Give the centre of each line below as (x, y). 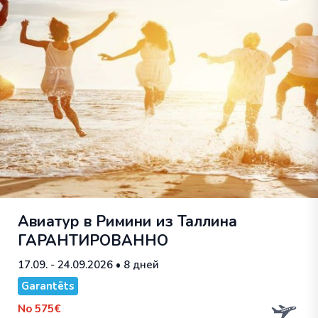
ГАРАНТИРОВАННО (93, 241)
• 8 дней (136, 265)
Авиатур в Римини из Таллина (127, 221)
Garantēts (48, 286)
